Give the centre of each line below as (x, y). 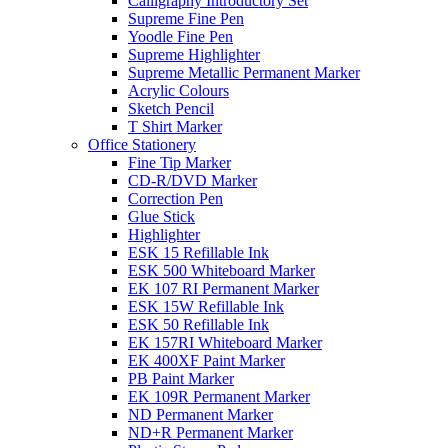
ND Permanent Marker (200, 414)
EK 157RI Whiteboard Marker (225, 342)
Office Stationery (142, 144)
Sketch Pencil (171, 108)
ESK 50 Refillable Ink (198, 324)
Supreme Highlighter (194, 54)
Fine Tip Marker (179, 162)
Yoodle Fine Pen (180, 36)
